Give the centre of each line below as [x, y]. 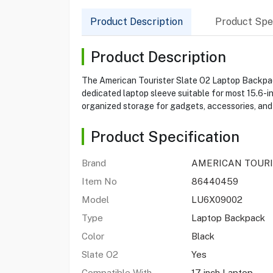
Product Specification [165, 136]
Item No [99, 181]
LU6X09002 [217, 200]
